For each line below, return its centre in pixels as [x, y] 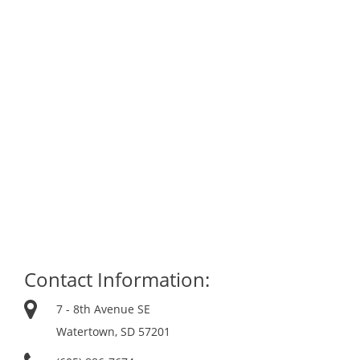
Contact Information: [117, 280]
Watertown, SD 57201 [113, 332]
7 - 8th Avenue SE [103, 309]
